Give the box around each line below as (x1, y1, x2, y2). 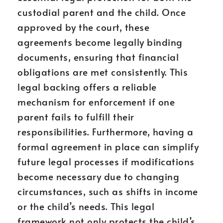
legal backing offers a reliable (17, 80, 157, 93)
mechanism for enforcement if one (17, 95, 175, 108)
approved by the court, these (17, 20, 149, 33)
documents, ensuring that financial (17, 50, 179, 63)
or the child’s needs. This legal (17, 200, 154, 213)
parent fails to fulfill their (17, 110, 134, 123)
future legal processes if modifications (17, 155, 195, 168)
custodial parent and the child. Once (17, 5, 186, 18)
